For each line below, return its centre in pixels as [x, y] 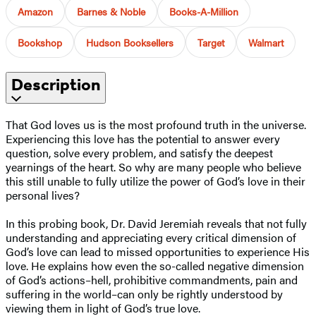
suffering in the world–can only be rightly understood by [144, 293]
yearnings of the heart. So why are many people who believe [153, 166]
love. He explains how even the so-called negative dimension [155, 265]
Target [211, 42]
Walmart [266, 42]
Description [56, 84]
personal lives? [43, 195]
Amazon [35, 11]
